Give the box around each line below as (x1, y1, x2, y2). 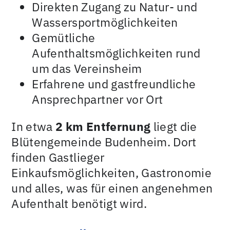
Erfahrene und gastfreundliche (32, 75, 196, 91)
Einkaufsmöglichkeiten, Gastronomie (11, 164, 212, 180)
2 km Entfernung (55, 118, 151, 134)
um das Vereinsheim (32, 60, 142, 76)
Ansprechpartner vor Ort (32, 91, 163, 107)
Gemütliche (32, 29, 95, 45)
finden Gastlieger (11, 149, 105, 165)
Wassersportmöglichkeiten (32, 14, 178, 30)
